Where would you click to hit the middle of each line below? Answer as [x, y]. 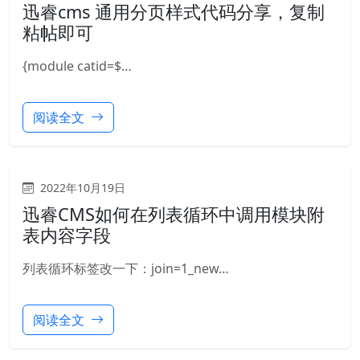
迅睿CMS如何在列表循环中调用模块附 [174, 214]
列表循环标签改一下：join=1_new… [126, 268]
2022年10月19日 [81, 188]
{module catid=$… [77, 66]
